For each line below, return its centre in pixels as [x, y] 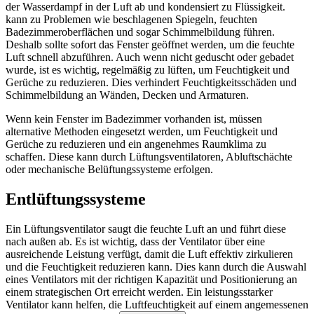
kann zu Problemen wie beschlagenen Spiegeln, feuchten [131, 19]
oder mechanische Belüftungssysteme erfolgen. [109, 169]
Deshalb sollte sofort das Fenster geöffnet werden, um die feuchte [150, 44]
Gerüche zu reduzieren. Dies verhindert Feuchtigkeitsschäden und [151, 82]
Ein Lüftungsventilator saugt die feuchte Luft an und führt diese [146, 228]
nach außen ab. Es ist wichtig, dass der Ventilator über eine [135, 241]
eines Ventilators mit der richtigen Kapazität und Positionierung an [151, 279]
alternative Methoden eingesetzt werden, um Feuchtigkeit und [142, 131]
